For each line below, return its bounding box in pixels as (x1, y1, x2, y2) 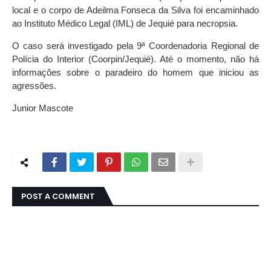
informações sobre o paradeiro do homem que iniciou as (12, 67, 259, 78)
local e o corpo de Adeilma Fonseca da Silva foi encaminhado (12, 5, 259, 16)
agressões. (12, 80, 56, 91)
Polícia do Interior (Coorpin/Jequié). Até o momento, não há (12, 54, 259, 65)
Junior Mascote (12, 103, 73, 114)
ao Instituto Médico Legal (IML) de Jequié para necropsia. (12, 18, 238, 29)
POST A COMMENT (21, 191, 95, 203)
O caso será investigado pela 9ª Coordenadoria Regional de (12, 41, 259, 51)
